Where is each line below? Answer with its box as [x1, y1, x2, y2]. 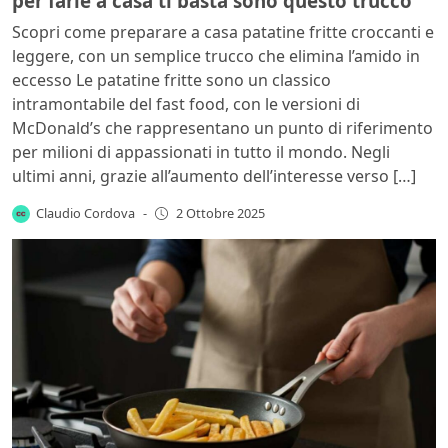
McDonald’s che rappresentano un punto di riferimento [12, 116, 433, 139]
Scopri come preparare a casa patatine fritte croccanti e [12, 20, 434, 43]
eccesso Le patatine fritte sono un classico [12, 68, 331, 91]
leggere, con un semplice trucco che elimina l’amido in [12, 44, 420, 67]
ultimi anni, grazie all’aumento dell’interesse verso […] [12, 164, 416, 187]
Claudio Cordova [36, 203, 136, 222]
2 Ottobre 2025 [175, 204, 265, 223]
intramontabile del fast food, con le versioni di [12, 92, 360, 115]
